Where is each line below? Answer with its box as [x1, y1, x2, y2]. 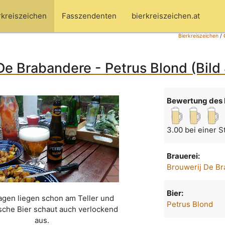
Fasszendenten [62, 11, 117, 21]
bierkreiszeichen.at [132, 11, 200, 21]
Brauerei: [167, 151, 200, 161]
